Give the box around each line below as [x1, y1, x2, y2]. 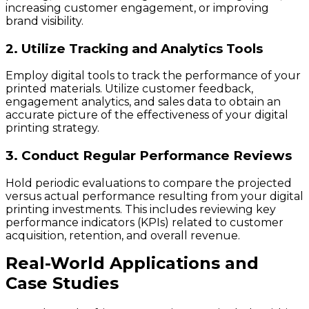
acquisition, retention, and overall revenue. [6, 228, 240, 242]
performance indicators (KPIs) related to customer [6, 215, 283, 229]
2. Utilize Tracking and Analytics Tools [6, 40, 263, 57]
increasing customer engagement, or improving [6, 1, 269, 14]
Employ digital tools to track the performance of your [6, 69, 301, 83]
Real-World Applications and [6, 252, 259, 273]
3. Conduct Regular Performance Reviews [6, 148, 292, 164]
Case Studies [6, 272, 119, 293]
